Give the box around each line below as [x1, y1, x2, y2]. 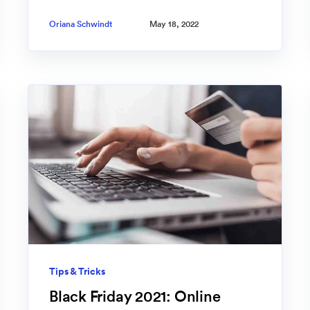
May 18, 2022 [149, 19, 199, 30]
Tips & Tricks [49, 265, 105, 278]
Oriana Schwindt [49, 19, 112, 30]
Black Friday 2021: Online [49, 286, 221, 307]
